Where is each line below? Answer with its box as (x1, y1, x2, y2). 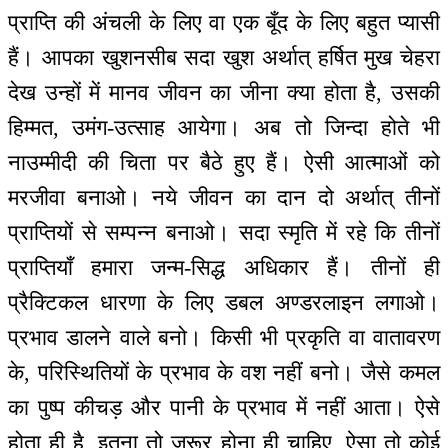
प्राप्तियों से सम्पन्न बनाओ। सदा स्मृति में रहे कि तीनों (8, 220, 440, 246)
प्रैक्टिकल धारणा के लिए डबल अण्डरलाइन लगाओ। (8, 290, 440, 316)
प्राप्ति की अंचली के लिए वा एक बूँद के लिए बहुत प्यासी (8, 10, 440, 36)
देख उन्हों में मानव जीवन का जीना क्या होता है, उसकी (8, 80, 440, 106)
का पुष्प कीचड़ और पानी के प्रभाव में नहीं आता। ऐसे (8, 395, 440, 421)
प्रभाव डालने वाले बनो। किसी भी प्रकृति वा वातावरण (8, 325, 440, 351)
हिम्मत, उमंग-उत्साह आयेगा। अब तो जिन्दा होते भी (8, 115, 440, 141)
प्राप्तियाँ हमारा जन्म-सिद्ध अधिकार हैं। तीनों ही (8, 255, 440, 281)
